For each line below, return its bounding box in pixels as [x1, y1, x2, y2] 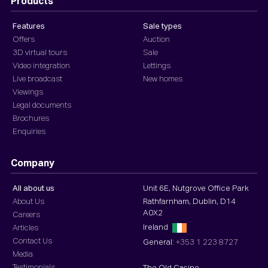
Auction [143, 35, 170, 44]
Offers [13, 35, 35, 44]
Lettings [143, 62, 170, 70]
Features [13, 22, 45, 31]
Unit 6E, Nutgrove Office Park [143, 184, 249, 193]
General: [143, 238, 176, 246]
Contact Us [13, 237, 52, 245]
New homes [143, 75, 182, 83]
